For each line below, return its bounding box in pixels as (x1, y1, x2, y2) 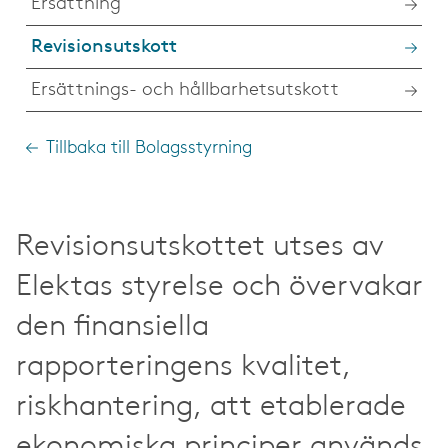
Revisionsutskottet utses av (16, 231, 383, 263)
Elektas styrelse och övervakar (16, 271, 423, 303)
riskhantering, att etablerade (16, 391, 406, 423)
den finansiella (16, 311, 209, 343)
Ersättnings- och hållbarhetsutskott (31, 80, 339, 100)
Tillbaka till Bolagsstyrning (46, 138, 252, 158)
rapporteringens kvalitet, (16, 351, 351, 383)
